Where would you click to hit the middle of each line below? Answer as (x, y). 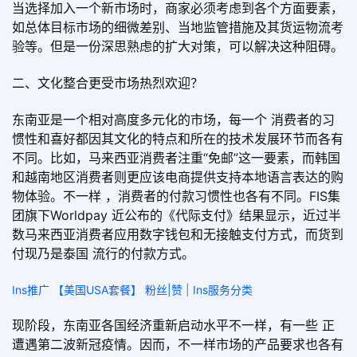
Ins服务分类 (223, 289)
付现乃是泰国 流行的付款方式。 (103, 254)
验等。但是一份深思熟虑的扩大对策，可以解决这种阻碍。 (178, 46)
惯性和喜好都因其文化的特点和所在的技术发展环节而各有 (178, 139)
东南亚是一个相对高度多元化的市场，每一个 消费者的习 (173, 120)
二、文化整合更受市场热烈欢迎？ (108, 83)
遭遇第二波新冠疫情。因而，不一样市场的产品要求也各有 (178, 345)
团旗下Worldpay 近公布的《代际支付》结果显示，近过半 (177, 216)
